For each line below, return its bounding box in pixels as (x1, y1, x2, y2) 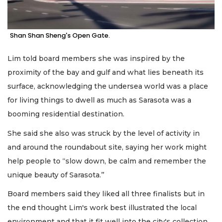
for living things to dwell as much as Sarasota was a (7, 96, 191, 105)
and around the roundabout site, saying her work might (7, 142, 207, 152)
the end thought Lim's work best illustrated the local (7, 203, 197, 213)
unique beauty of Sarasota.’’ (7, 170, 104, 179)
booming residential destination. (7, 110, 124, 119)
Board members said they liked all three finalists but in (7, 189, 205, 199)
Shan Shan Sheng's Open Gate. (10, 31, 110, 40)
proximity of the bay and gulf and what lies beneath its (7, 68, 204, 77)
